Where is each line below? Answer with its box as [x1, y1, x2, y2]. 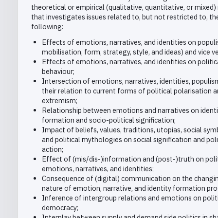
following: [31, 22, 63, 32]
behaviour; [41, 67, 74, 76]
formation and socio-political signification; [41, 115, 176, 125]
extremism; [41, 96, 77, 106]
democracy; [41, 203, 78, 213]
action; [41, 145, 63, 154]
